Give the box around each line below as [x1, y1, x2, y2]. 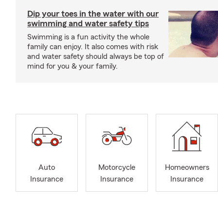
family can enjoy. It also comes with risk [27, 43, 158, 51]
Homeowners [164, 163, 209, 172]
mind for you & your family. [27, 62, 118, 70]
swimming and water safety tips [27, 19, 149, 28]
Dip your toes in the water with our [27, 9, 159, 18]
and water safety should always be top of [27, 53, 164, 60]
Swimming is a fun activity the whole [27, 33, 149, 41]
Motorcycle [98, 163, 135, 172]
